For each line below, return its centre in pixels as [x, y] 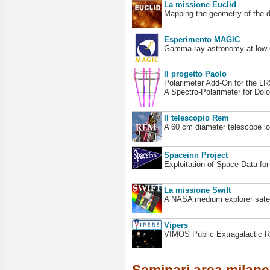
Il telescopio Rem [196, 118]
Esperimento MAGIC [202, 39]
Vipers [176, 225]
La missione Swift [197, 190]
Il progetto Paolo [195, 74]
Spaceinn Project [196, 155]
